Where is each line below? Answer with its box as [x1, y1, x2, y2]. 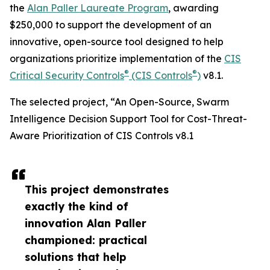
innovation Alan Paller [25, 216, 146, 230]
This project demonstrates [25, 183, 169, 196]
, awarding [168, 2, 219, 14]
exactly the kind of [25, 199, 128, 213]
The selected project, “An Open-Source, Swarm [10, 96, 229, 108]
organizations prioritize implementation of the [10, 52, 224, 65]
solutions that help [25, 250, 126, 264]
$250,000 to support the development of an [10, 19, 212, 31]
